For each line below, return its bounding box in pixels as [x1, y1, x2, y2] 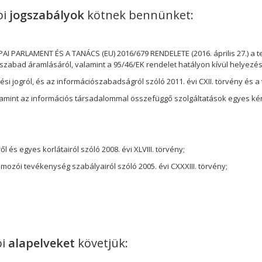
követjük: [75, 235, 128, 251]
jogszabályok [9, 6, 87, 23]
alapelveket [8, 235, 75, 251]
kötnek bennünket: [87, 6, 194, 23]
